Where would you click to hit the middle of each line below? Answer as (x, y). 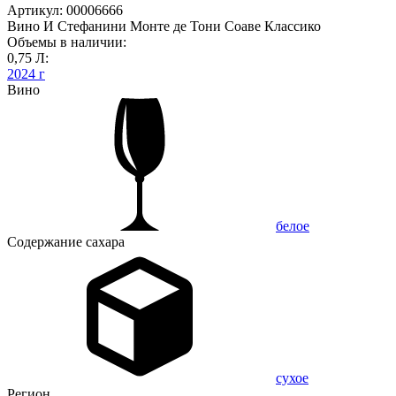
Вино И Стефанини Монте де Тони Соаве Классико (164, 26)
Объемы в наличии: (67, 42)
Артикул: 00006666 (65, 10)
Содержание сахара (66, 241)
